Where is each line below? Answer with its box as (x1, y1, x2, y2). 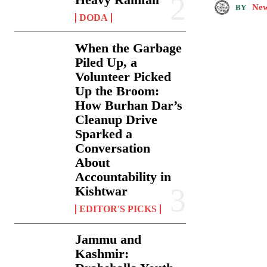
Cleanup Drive (75, 112, 158, 128)
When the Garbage (75, 41, 182, 56)
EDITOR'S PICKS (79, 204, 157, 215)
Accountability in (75, 169, 172, 185)
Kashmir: (75, 246, 129, 262)
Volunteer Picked (75, 69, 172, 85)
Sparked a (75, 126, 133, 142)
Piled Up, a (75, 55, 138, 70)
